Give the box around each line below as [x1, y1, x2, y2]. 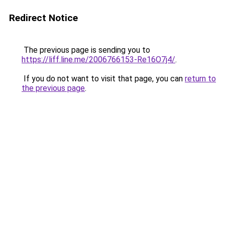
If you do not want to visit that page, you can [22, 74, 185, 83]
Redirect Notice [9, 12, 78, 24]
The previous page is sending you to [22, 45, 150, 55]
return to [185, 74, 216, 83]
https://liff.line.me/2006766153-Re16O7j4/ [22, 55, 175, 64]
